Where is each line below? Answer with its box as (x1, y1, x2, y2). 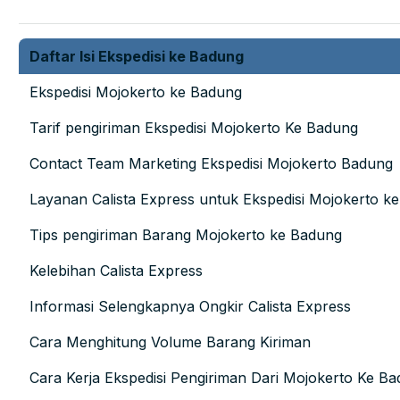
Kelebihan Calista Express (29, 262, 203, 280)
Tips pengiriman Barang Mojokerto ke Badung (29, 226, 342, 245)
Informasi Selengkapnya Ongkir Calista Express (29, 297, 351, 316)
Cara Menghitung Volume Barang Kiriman (29, 333, 311, 352)
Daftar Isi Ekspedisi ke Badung (29, 47, 244, 66)
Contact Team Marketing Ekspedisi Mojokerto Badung (29, 154, 393, 173)
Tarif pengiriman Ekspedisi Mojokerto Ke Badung (29, 119, 358, 137)
